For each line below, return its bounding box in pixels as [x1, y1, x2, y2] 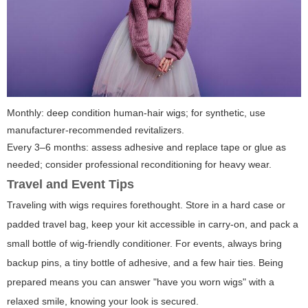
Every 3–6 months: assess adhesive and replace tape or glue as [7, 142, 286, 153]
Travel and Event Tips [7, 177, 134, 192]
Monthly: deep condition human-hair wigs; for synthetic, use [7, 107, 265, 119]
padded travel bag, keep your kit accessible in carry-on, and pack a [7, 219, 298, 230]
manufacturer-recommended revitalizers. [7, 124, 184, 136]
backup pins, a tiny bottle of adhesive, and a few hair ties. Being [7, 257, 283, 269]
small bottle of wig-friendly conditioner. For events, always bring [7, 238, 282, 250]
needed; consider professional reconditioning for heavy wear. [7, 159, 272, 170]
